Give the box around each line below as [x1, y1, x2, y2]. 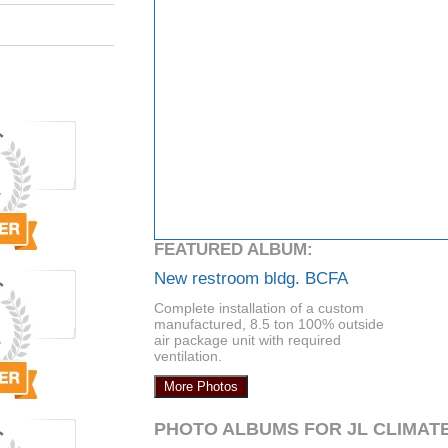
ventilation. [154, 348, 222, 365]
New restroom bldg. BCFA [154, 268, 348, 288]
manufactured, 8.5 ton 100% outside [154, 316, 384, 333]
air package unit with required [154, 332, 341, 349]
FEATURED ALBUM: [154, 240, 313, 260]
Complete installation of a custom [154, 300, 364, 317]
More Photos [164, 379, 238, 395]
